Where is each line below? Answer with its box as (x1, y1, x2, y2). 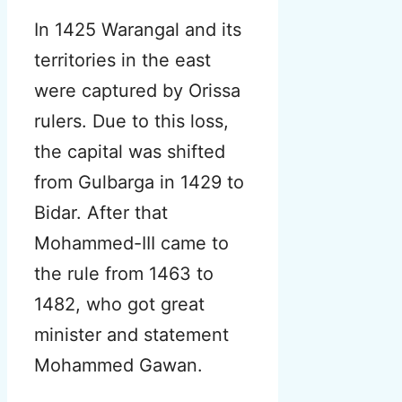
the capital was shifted (34, 141, 225, 163)
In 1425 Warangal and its (34, 19, 241, 41)
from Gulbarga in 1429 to (34, 171, 244, 194)
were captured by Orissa (34, 80, 240, 102)
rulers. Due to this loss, (34, 110, 229, 133)
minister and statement (34, 324, 229, 346)
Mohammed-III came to (34, 232, 229, 255)
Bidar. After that (34, 202, 168, 224)
